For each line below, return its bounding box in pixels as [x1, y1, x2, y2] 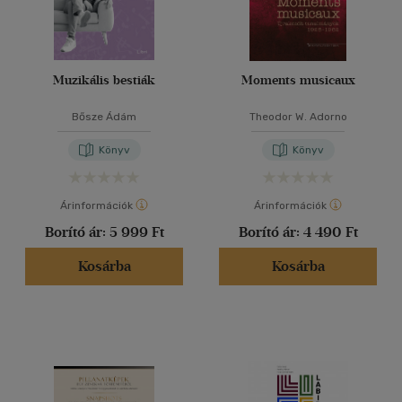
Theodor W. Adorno [249, 110, 347, 123]
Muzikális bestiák [53, 73, 155, 88]
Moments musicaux [240, 73, 355, 88]
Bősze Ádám [72, 110, 136, 123]
